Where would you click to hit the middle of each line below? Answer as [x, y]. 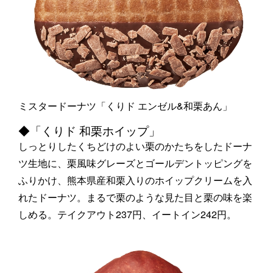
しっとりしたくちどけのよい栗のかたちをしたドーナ [135, 146]
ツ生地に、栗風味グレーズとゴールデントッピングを [135, 163]
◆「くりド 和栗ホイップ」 [89, 131]
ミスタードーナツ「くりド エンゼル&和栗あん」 [125, 106]
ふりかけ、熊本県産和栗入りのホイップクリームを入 [135, 180]
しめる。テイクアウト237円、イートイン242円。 [127, 214]
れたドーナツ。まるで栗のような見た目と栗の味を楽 [135, 197]
